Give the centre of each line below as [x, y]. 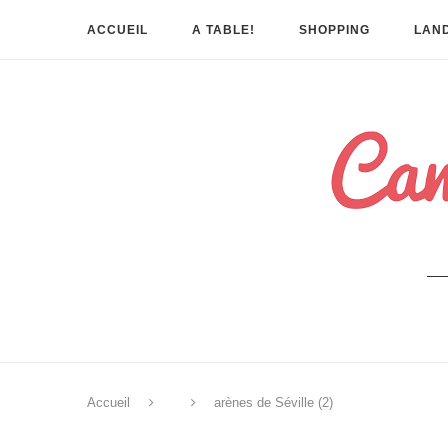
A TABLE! [223, 30]
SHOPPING [334, 30]
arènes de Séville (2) [273, 402]
